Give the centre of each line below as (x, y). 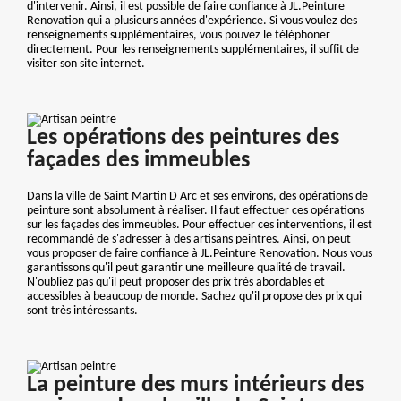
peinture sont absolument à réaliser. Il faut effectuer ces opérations (196, 211)
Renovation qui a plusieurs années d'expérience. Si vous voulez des (192, 21)
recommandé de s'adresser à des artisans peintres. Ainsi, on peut (189, 240)
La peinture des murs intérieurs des (196, 386)
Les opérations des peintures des (183, 139)
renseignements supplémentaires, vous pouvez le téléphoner (179, 35)
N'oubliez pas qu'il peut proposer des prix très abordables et (176, 283)
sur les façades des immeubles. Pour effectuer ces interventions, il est (200, 226)
